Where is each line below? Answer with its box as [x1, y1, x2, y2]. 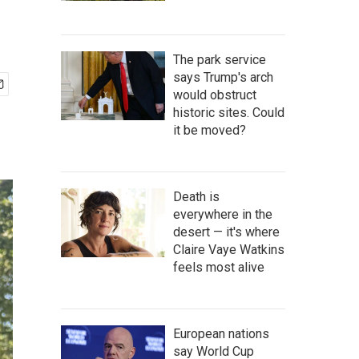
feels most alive [173, 260, 264, 275]
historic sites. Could [173, 105, 284, 120]
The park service [173, 52, 266, 67]
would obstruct [173, 87, 256, 103]
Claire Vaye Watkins [173, 242, 284, 257]
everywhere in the [173, 207, 272, 222]
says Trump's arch [173, 70, 273, 85]
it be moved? [173, 123, 246, 138]
